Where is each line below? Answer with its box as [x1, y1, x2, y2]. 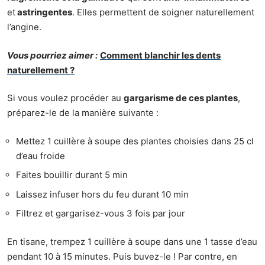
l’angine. [7, 21, 41, 33]
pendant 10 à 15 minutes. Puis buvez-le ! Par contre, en [7, 250, 237, 262]
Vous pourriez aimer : [7, 49, 98, 61]
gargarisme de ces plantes [124, 92, 238, 104]
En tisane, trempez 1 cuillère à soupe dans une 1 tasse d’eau [7, 235, 257, 247]
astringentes [15, 7, 72, 18]
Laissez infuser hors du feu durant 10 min [16, 188, 189, 200]
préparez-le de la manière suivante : [7, 107, 159, 119]
